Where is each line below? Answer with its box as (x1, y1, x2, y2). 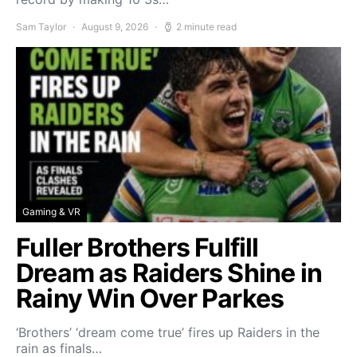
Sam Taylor (16, 21, 66, 33)
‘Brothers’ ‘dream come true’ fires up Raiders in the (16, 324, 320, 340)
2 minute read (176, 21, 237, 33)
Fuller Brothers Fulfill (16, 232, 259, 263)
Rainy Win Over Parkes (16, 283, 284, 314)
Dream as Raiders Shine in (16, 257, 323, 288)
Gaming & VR (22, 206, 80, 218)
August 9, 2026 (81, 21, 148, 33)
